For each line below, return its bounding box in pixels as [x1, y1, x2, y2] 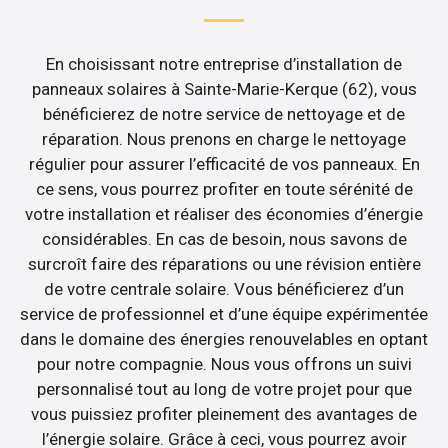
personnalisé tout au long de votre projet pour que [36, 379, 412, 400]
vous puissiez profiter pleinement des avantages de [31, 404, 417, 425]
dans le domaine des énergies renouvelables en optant [20, 329, 428, 350]
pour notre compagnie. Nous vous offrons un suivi [36, 354, 412, 375]
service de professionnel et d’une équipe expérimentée [20, 304, 428, 325]
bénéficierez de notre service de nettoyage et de [43, 104, 405, 125]
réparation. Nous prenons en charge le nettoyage [42, 129, 406, 150]
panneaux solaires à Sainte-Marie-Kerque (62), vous [31, 79, 417, 100]
